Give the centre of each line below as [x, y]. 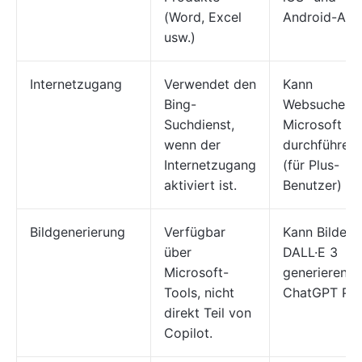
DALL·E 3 [310, 252]
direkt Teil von [208, 312]
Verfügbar [195, 232]
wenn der [192, 144]
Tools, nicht [199, 292]
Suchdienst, [199, 124]
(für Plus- [311, 164]
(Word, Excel [203, 17]
